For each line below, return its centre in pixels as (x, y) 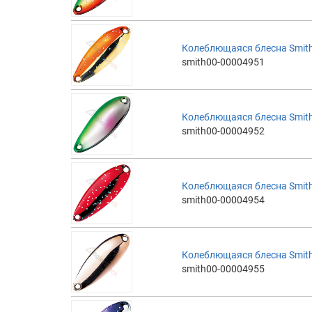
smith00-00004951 (223, 62)
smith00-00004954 (223, 200)
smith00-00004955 (223, 268)
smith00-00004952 (223, 131)
